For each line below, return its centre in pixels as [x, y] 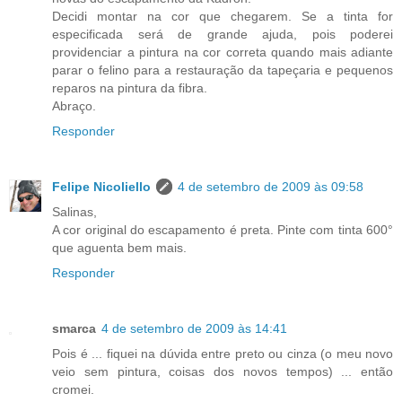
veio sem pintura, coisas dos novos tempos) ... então [223, 371]
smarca [74, 328]
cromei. [73, 389]
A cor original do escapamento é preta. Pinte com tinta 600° [223, 229]
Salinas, [74, 211]
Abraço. [74, 105]
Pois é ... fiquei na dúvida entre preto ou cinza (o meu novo [223, 353]
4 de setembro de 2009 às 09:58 [271, 186]
